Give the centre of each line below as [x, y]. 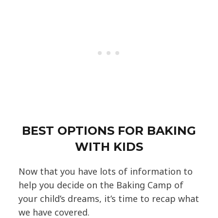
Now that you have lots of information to [105, 171]
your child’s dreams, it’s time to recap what [109, 198]
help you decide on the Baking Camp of [101, 185]
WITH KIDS [109, 146]
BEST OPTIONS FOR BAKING [109, 130]
